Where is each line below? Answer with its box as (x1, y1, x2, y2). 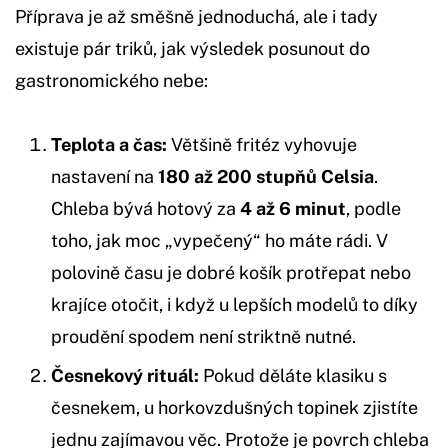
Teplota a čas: (51, 133, 167, 155)
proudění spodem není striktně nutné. (51, 325, 356, 347)
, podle (346, 197, 401, 219)
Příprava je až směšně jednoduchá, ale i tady (15, 5, 378, 27)
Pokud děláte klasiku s (199, 364, 387, 386)
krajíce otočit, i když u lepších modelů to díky (51, 293, 418, 315)
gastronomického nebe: (15, 69, 208, 91)
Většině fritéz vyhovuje (167, 133, 357, 155)
